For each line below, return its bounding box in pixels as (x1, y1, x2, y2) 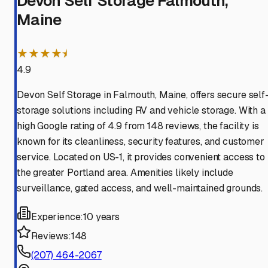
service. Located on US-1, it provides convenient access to (17, 151, 265, 164)
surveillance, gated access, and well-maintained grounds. (17, 182, 263, 195)
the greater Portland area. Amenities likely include (17, 166, 233, 179)
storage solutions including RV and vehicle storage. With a (17, 104, 266, 117)
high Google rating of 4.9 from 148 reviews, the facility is (17, 120, 259, 133)
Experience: (31, 211, 84, 224)
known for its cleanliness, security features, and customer (17, 135, 264, 148)
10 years (83, 211, 120, 224)
